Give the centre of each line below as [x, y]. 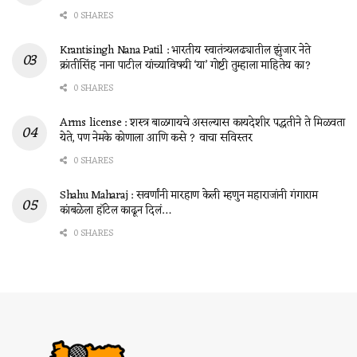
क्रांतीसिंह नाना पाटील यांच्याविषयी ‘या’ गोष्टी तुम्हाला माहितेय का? [186, 66]
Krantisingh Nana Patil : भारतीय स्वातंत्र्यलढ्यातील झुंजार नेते [185, 51]
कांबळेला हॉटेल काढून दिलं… [115, 211]
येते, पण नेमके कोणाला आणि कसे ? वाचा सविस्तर [156, 139]
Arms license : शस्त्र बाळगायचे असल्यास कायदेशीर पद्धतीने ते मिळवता [202, 124]
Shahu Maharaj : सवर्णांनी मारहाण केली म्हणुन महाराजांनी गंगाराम [189, 196]
